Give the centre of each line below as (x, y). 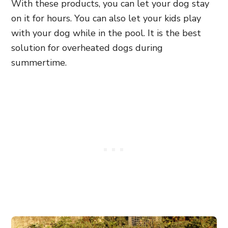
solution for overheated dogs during (87, 48)
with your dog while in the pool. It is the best (106, 33)
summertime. (39, 63)
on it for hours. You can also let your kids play (106, 18)
